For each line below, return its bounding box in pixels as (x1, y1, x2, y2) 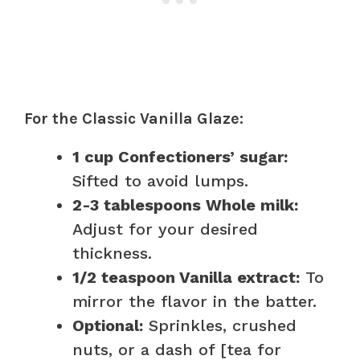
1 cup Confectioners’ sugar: (72, 146, 288, 166)
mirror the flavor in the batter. (72, 291, 317, 311)
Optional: (72, 315, 143, 335)
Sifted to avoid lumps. (72, 170, 248, 190)
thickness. (72, 243, 152, 263)
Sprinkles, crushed (143, 315, 297, 335)
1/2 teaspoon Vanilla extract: (72, 267, 300, 287)
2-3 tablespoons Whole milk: (72, 194, 298, 215)
